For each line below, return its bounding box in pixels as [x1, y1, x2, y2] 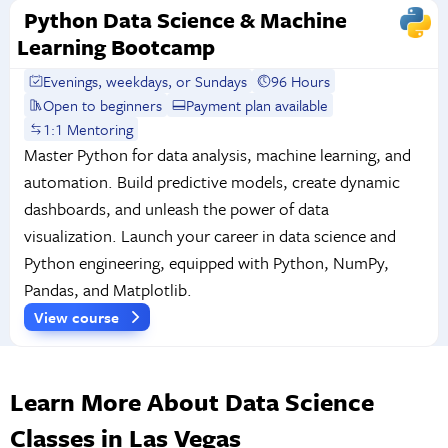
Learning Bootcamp [16, 31, 215, 63]
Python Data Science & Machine [23, 4, 347, 36]
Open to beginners [43, 93, 163, 116]
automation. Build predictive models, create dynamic [23, 168, 400, 194]
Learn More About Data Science [9, 384, 374, 420]
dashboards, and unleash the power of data [23, 195, 329, 221]
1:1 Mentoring [43, 117, 134, 140]
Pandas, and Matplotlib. [23, 276, 192, 302]
